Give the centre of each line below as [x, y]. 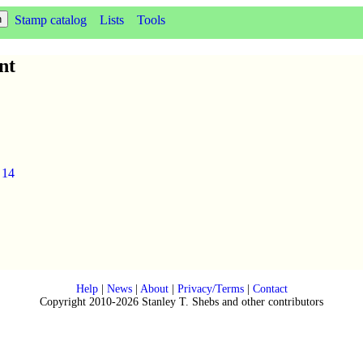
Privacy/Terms [210, 288]
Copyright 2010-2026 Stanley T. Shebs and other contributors [181, 301]
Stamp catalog [51, 20]
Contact [270, 288]
